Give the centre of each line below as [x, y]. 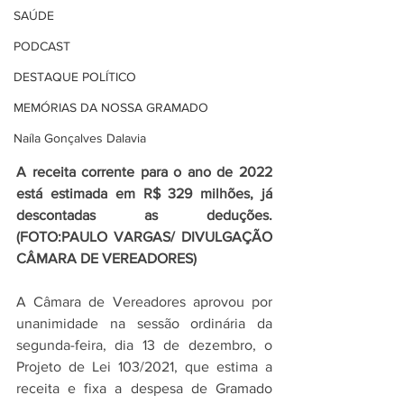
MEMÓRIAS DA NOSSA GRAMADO [111, 107]
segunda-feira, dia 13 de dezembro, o [144, 345]
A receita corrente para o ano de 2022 [144, 172]
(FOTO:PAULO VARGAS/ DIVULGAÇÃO [144, 237]
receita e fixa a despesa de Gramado [144, 389]
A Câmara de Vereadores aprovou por [144, 302]
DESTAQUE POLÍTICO [75, 77]
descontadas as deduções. [144, 216]
